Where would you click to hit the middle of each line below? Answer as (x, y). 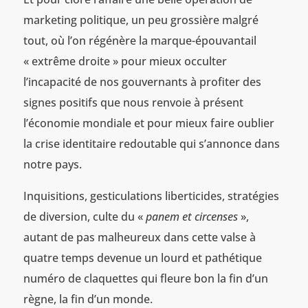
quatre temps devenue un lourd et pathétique (142, 258)
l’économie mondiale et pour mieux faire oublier (148, 123)
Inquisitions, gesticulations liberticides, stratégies (151, 196)
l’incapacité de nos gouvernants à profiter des (142, 82)
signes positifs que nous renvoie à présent (133, 103)
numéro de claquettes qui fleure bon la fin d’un (145, 279)
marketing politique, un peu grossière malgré (141, 20)
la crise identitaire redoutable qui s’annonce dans (151, 144)
